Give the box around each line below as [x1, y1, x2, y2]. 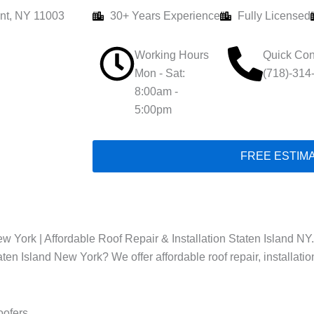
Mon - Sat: [135, 67, 185, 79]
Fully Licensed [238, 10, 310, 22]
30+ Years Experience [110, 10, 220, 22]
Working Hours [135, 49, 209, 61]
